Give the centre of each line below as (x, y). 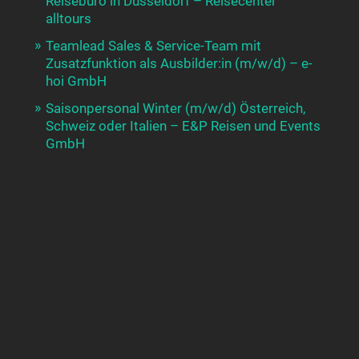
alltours (68, 19)
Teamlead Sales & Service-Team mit (153, 46)
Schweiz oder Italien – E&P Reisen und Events (183, 126)
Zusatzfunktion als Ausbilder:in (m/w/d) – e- (179, 64)
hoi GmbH (76, 81)
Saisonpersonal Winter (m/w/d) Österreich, (175, 109)
